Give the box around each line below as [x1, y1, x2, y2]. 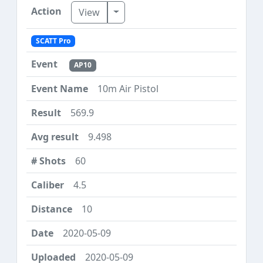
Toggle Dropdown [113, 5, 193, 18]
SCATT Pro [35, 36, 70, 46]
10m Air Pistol [97, 82, 159, 95]
